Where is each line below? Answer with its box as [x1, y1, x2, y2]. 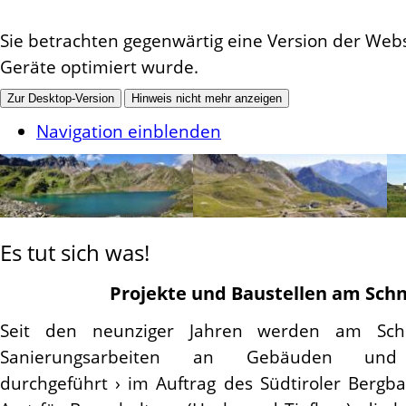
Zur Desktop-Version [7, 92, 114, 105]
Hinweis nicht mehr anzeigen [131, 92, 282, 105]
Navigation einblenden [36, 120, 221, 142]
